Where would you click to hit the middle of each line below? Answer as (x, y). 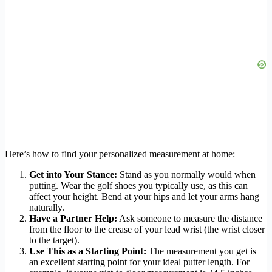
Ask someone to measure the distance (190, 218)
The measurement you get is (201, 251)
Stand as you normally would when (186, 174)
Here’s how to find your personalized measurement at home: (120, 154)
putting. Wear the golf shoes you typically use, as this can (138, 185)
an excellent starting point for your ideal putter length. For (139, 262)
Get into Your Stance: (73, 174)
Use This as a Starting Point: (88, 251)
